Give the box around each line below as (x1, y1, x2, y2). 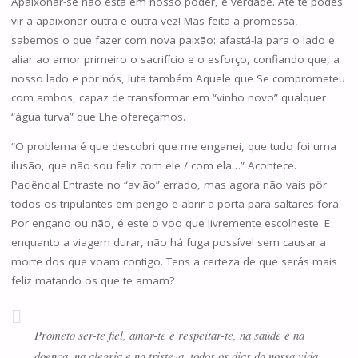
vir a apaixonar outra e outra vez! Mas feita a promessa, (10, 13, 298, 28)
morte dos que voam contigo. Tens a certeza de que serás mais (10, 254, 337, 269)
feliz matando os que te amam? (10, 273, 174, 288)
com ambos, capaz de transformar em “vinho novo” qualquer (10, 89, 326, 105)
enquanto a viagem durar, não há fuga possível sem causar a (10, 235, 326, 250)
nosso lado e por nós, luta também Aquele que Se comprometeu (10, 70, 345, 86)
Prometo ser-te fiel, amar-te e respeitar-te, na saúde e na (34, 326, 304, 343)
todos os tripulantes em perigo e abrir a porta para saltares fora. (10, 197, 341, 212)
